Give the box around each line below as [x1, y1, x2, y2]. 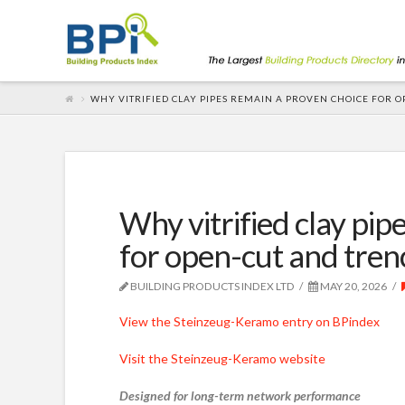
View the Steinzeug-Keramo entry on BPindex [119, 313, 380, 329]
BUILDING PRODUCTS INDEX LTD [128, 279, 295, 293]
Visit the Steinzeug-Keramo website [119, 350, 325, 366]
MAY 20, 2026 [318, 279, 388, 293]
